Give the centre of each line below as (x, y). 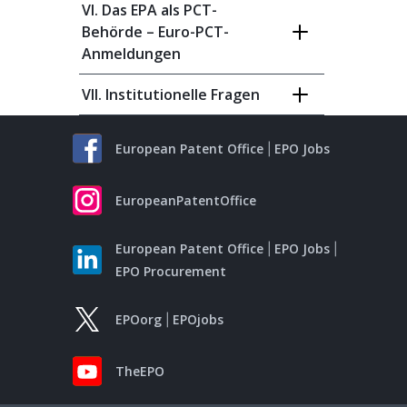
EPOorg (139, 319)
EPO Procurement (171, 271)
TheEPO (140, 371)
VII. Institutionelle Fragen (171, 94)
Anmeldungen (131, 54)
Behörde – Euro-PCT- (155, 32)
